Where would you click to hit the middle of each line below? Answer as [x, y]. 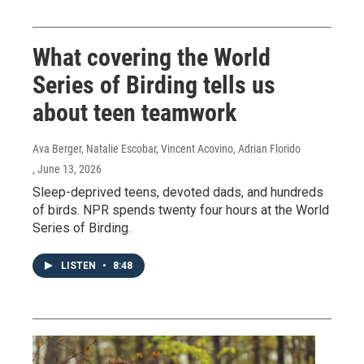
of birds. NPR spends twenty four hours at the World [181, 210]
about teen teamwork [134, 112]
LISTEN [80, 265]
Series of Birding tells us [154, 84]
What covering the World [152, 57]
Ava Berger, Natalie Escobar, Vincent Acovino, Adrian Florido [167, 148]
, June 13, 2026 [67, 169]
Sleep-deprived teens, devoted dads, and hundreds [178, 192]
